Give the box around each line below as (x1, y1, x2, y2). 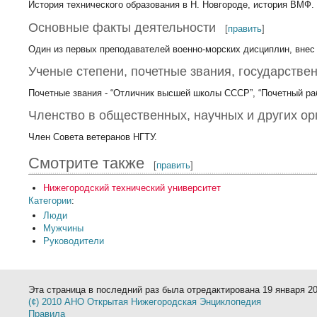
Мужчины (42, 223, 83, 234)
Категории (28, 195, 72, 206)
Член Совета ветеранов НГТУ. (28, 132, 158, 143)
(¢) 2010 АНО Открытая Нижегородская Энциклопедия (28, 296, 262, 307)
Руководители (42, 236, 104, 247)
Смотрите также (28, 154, 145, 172)
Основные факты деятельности (28, 20, 217, 35)
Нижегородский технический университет (42, 182, 221, 193)
